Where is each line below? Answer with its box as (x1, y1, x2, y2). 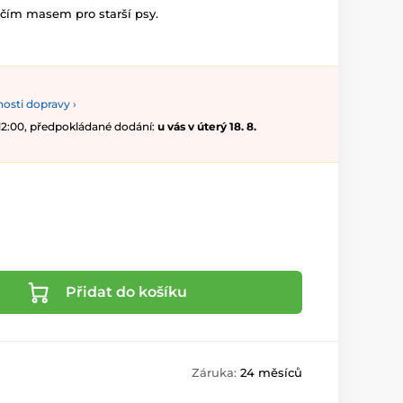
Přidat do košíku (65, 283, 187, 301)
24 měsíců (240, 365, 302, 381)
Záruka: (192, 365, 240, 381)
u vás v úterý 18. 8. (157, 120, 256, 134)
